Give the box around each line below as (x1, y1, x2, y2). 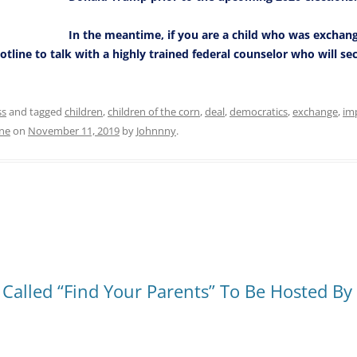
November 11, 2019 (28, 124, 120, 139)
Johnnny (136, 124, 176, 139)
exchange (292, 104, 338, 120)
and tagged (6, 104, 65, 120)
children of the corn (108, 104, 200, 120)
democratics (229, 104, 288, 120)
